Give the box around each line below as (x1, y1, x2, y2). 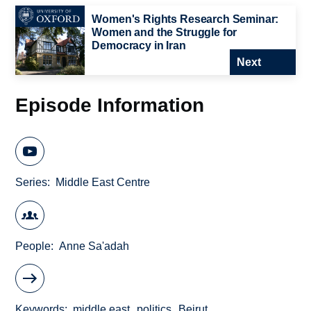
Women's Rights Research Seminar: (92, 12, 279, 25)
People (15, 239, 51, 252)
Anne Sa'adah (59, 239, 130, 252)
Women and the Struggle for (92, 26, 237, 38)
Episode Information (15, 93, 205, 116)
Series (15, 176, 48, 189)
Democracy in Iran (92, 39, 186, 51)
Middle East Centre (56, 176, 151, 189)
